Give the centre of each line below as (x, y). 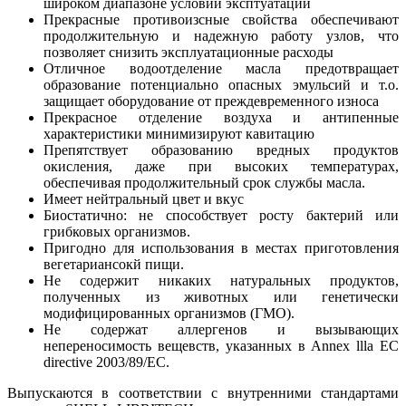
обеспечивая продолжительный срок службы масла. (204, 183)
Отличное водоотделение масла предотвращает (221, 69)
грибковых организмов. (117, 232)
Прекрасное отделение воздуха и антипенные (221, 118)
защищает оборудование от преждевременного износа (211, 101)
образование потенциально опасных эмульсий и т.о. (221, 85)
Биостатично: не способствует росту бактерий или (221, 216)
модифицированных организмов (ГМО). (169, 314)
